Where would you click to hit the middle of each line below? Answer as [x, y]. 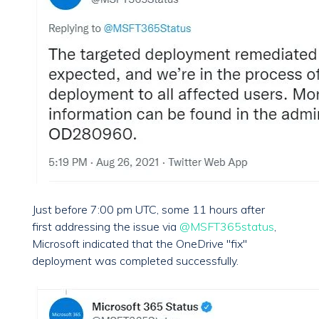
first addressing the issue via [106, 227]
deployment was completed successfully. [135, 261]
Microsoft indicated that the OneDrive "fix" [140, 244]
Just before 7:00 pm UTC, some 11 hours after [148, 210]
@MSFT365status [227, 227]
